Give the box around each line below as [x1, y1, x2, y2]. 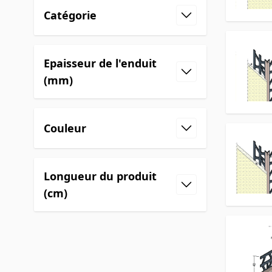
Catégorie [44, 7, 97, 22]
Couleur [44, 120, 86, 135]
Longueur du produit [44, 168, 157, 183]
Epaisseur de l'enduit [44, 55, 157, 70]
